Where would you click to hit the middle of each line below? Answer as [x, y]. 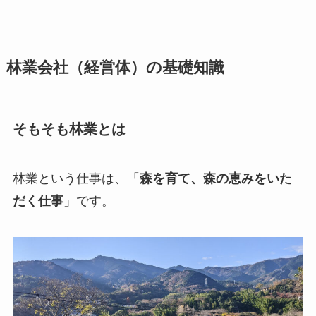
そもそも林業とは [69, 129]
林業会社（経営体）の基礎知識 [115, 68]
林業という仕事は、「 [76, 178]
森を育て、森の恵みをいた [215, 178]
